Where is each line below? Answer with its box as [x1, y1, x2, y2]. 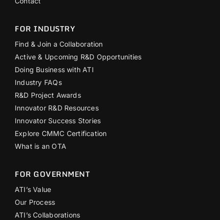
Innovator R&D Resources [15, 104, 99, 112]
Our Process [15, 198, 55, 206]
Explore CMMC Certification [15, 129, 107, 137]
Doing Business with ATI [15, 65, 94, 74]
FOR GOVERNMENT [15, 168, 90, 180]
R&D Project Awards [15, 91, 81, 99]
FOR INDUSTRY [15, 23, 75, 34]
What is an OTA [15, 142, 66, 150]
